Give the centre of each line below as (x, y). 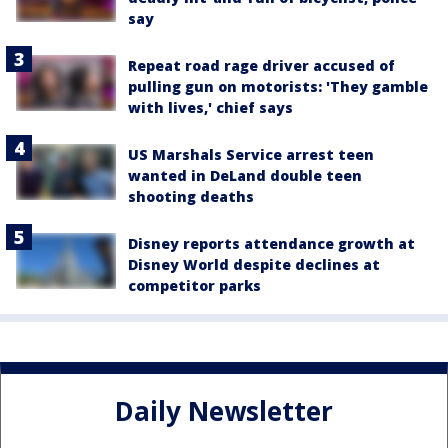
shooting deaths (191, 196)
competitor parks (194, 285)
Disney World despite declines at (254, 264)
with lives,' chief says (210, 107)
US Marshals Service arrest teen (251, 154)
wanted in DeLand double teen (245, 175)
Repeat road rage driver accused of (261, 65)
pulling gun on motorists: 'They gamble (278, 86)
